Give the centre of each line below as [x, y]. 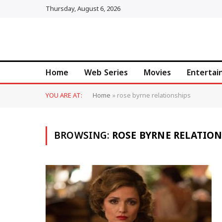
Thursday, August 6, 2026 [83, 9]
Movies [157, 72]
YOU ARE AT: [64, 96]
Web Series [106, 72]
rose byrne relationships [154, 96]
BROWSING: [83, 136]
